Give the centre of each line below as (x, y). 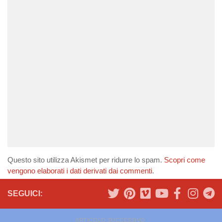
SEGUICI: (25, 194)
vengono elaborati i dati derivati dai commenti (80, 171)
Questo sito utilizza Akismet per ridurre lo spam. (86, 160)
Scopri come (185, 160)
